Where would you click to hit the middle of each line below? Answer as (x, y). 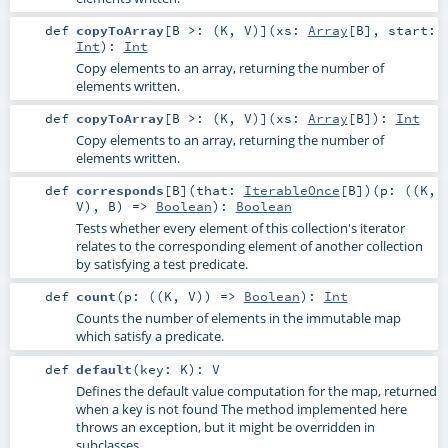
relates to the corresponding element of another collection (249, 246)
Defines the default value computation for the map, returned (256, 390)
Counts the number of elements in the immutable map (238, 318)
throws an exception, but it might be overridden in (225, 426)
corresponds (119, 190)
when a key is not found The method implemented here (241, 408)
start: (411, 30)
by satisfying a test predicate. (161, 264)
